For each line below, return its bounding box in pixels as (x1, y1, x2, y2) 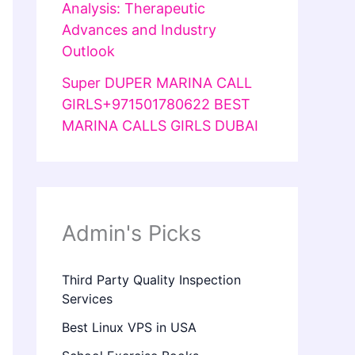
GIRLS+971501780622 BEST (62, 96, 250, 113)
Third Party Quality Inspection (62, 272, 241, 288)
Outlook (62, 42, 115, 59)
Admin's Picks (62, 220, 201, 247)
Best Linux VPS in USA (62, 319, 197, 336)
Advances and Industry (62, 21, 216, 38)
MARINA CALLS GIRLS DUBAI (62, 117, 258, 135)
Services (62, 291, 113, 307)
